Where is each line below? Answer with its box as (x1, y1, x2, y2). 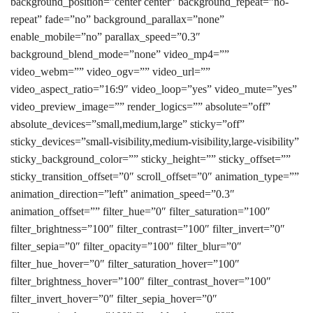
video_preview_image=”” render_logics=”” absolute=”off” (10, 101, 270, 112)
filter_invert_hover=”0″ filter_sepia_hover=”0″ (10, 293, 217, 305)
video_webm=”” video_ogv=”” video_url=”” (10, 66, 210, 78)
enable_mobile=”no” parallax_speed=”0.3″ (10, 31, 201, 43)
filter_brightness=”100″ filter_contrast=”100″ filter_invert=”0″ (10, 223, 285, 235)
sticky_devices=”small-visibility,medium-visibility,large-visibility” (10, 136, 299, 147)
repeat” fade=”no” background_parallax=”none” (10, 13, 224, 25)
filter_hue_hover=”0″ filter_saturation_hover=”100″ (10, 258, 240, 270)
